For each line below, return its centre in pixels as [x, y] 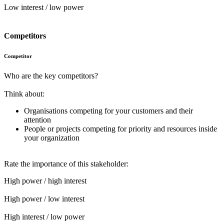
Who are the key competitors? [51, 75]
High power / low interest [44, 198]
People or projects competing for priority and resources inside [120, 128]
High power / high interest [45, 180]
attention [37, 119]
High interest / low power [44, 216]
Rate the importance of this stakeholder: [66, 163]
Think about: [24, 93]
